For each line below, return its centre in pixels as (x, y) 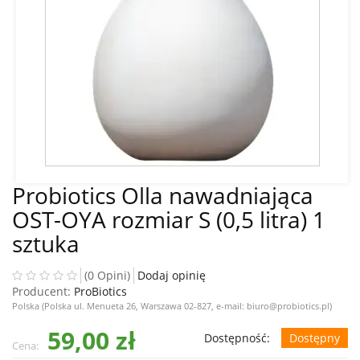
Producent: (43, 292)
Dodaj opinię (172, 276)
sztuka (46, 244)
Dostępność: (239, 338)
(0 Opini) (107, 276)
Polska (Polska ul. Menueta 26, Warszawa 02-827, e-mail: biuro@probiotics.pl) (172, 306)
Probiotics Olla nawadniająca (163, 196)
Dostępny (315, 338)
